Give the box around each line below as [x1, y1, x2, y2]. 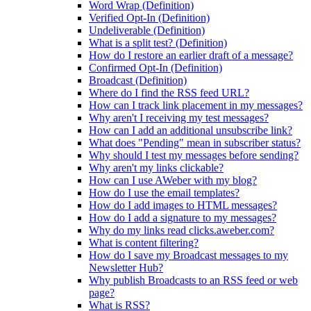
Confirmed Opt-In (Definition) [89, 62, 222, 74]
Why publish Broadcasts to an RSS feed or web [89, 274, 298, 286]
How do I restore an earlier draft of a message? [89, 49, 293, 61]
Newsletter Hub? [89, 262, 163, 274]
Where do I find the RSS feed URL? [89, 87, 249, 99]
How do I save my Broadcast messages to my [89, 249, 288, 261]
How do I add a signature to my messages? [89, 212, 276, 224]
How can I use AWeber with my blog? [89, 174, 257, 186]
